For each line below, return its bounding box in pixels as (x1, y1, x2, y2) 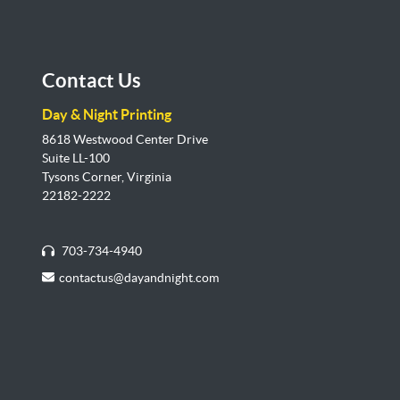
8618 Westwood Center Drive (42, 132, 208, 147)
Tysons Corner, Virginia (42, 170, 171, 185)
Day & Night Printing (42, 106, 171, 123)
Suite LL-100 (42, 151, 110, 166)
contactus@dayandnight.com (58, 271, 219, 286)
